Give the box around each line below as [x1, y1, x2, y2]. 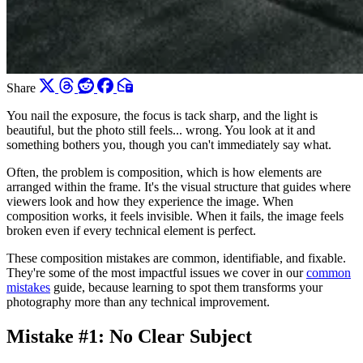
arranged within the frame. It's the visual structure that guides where [6, 180, 351, 194]
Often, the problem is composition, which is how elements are [6, 165, 322, 180]
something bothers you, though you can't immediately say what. [6, 138, 331, 152]
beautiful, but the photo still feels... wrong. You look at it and [6, 123, 315, 138]
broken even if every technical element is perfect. [6, 224, 256, 238]
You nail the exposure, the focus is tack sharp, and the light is [6, 109, 318, 123]
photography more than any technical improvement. [6, 295, 270, 310]
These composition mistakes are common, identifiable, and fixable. [6, 251, 346, 266]
